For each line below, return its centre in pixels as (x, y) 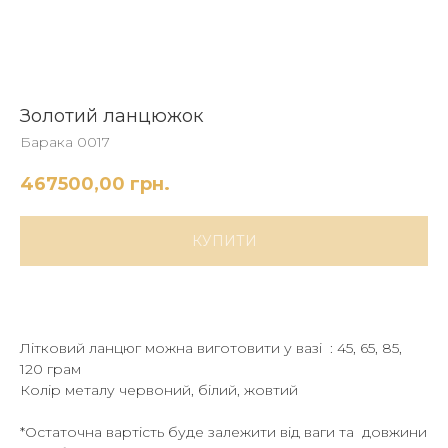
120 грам (50, 369)
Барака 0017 (65, 142)
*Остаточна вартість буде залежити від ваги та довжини (223, 432)
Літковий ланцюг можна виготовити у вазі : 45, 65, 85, (211, 348)
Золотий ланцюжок (111, 116)
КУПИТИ (224, 241)
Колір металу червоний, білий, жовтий (161, 390)
